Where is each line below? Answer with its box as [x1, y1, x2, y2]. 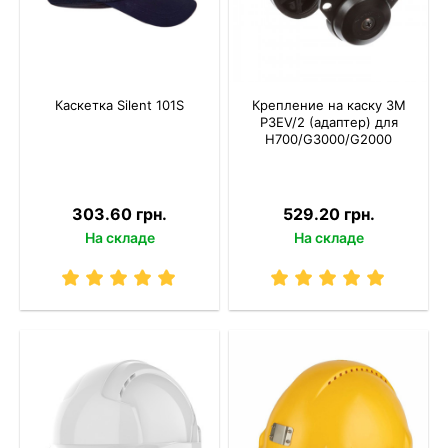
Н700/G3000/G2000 [265, 131, 392, 147]
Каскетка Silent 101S [55, 97, 184, 113]
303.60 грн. [72, 204, 167, 224]
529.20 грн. [282, 204, 375, 224]
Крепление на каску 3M [251, 97, 406, 113]
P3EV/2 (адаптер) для [259, 114, 398, 130]
